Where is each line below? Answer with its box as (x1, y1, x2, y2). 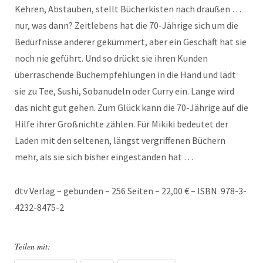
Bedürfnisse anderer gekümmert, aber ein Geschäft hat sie (15, 36, 247, 48)
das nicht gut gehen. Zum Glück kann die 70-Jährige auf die (15, 102, 248, 113)
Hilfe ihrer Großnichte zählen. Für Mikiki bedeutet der (15, 118, 228, 130)
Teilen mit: (15, 241, 50, 252)
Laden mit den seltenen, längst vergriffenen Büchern (15, 134, 225, 146)
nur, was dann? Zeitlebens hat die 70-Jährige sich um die (15, 19, 238, 31)
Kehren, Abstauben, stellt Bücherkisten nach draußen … (15, 3, 241, 15)
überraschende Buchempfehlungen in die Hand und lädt (15, 69, 236, 80)
